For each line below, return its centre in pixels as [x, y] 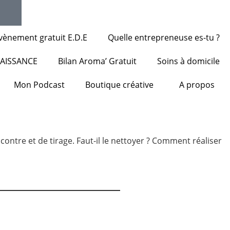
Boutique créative [119, 85]
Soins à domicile [188, 61]
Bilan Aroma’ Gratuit [97, 61]
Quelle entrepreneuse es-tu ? [164, 37]
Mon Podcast [39, 85]
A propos [197, 85]
